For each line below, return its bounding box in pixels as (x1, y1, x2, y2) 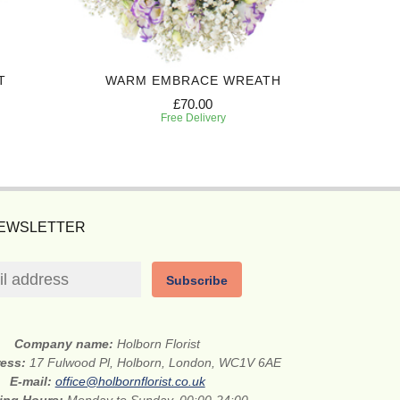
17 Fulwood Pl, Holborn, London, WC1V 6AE (29, 355, 282, 371)
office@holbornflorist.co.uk (54, 374, 205, 389)
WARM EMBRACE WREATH (104, 73, 281, 88)
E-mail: (9, 374, 55, 389)
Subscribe (166, 273, 229, 288)
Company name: (14, 337, 118, 352)
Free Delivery (160, 112, 226, 125)
